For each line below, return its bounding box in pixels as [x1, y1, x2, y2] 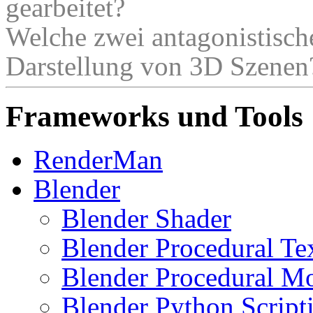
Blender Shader [61, 203, 231, 234]
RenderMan [34, 145, 163, 175]
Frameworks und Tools [6, 100, 303, 133]
